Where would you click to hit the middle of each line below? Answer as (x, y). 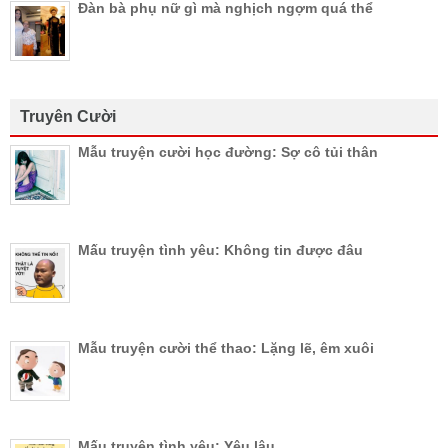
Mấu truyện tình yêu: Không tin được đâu (220, 249)
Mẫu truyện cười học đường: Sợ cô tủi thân (228, 151)
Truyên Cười (68, 116)
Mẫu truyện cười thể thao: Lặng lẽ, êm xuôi (226, 347)
